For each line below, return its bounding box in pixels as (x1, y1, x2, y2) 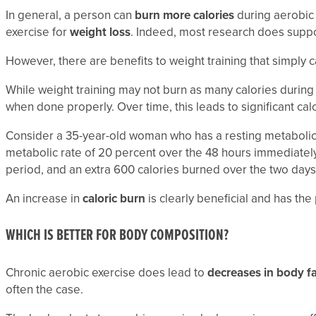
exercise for (6, 25, 70, 40)
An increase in (6, 191, 83, 207)
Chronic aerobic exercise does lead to (6, 265, 207, 280)
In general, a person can (6, 8, 135, 23)
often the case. (6, 281, 83, 297)
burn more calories (135, 8, 234, 23)
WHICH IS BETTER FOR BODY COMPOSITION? (6, 225, 229, 246)
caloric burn (83, 191, 145, 207)
